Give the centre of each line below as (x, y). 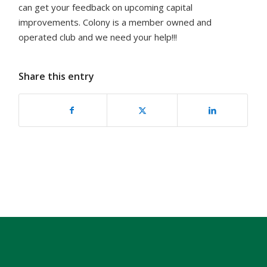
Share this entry (57, 76)
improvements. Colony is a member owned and (115, 22)
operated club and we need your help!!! (98, 37)
